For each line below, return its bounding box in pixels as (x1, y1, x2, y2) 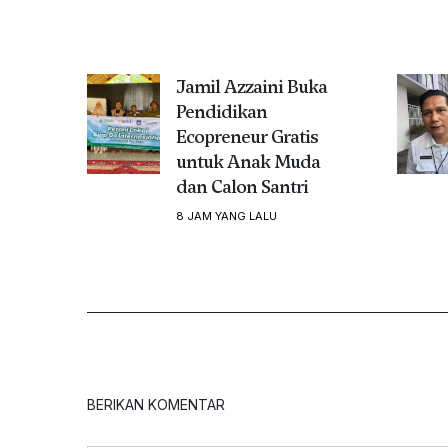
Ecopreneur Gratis (175, 123, 318, 149)
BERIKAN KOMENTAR (87, 395, 225, 413)
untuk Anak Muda (175, 148, 320, 174)
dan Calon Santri (175, 173, 308, 199)
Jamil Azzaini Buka (175, 73, 327, 99)
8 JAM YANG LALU (175, 208, 277, 223)
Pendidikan (175, 98, 267, 124)
